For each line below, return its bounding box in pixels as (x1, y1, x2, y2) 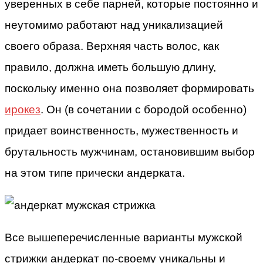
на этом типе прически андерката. (5, 166, 185, 179)
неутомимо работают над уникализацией (5, 18, 223, 31)
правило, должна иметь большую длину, (5, 60, 216, 73)
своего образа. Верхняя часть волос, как (5, 39, 219, 52)
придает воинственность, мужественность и (5, 124, 238, 137)
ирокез (5, 103, 41, 116)
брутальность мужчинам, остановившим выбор (5, 145, 255, 158)
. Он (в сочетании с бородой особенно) (41, 103, 247, 116)
